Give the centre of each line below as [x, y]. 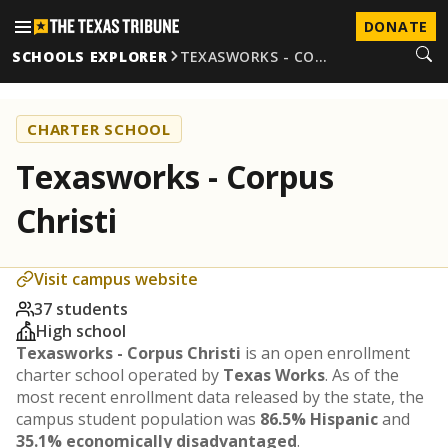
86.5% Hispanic [319, 419]
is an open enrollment [325, 353]
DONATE [395, 26]
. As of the [362, 375]
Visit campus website [116, 279]
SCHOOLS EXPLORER [90, 56]
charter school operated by [119, 375]
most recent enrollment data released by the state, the [220, 397]
